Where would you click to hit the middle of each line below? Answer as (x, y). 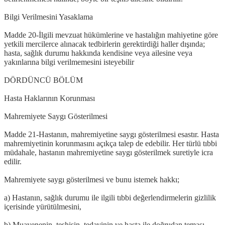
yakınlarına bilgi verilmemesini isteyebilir (69, 62)
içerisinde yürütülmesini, (43, 206)
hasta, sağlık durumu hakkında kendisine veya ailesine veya (98, 53)
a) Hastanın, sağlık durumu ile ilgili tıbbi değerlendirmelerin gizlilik (110, 197)
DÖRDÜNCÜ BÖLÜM (43, 80)
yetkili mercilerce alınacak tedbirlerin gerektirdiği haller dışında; (104, 44)
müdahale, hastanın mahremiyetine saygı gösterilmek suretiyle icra (108, 152)
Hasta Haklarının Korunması (49, 98)
